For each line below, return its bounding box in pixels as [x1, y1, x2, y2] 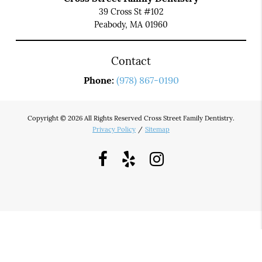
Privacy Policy [92, 125, 136, 134]
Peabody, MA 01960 [94, 19, 168, 30]
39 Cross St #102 [98, 6, 164, 18]
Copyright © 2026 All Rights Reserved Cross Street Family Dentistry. [27, 114, 235, 123]
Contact [111, 54, 151, 68]
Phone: [83, 74, 116, 87]
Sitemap [145, 125, 170, 134]
